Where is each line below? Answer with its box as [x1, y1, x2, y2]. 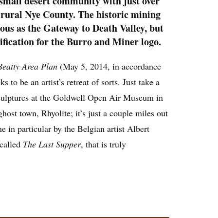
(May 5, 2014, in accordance [57, 60, 161, 72]
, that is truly [81, 138, 126, 150]
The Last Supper [23, 138, 81, 150]
